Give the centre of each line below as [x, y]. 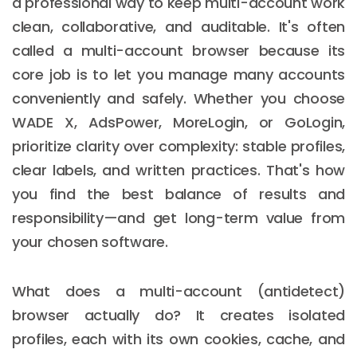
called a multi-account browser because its [178, 50]
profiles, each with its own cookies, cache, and [178, 339]
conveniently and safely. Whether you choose [178, 98]
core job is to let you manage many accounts [178, 74]
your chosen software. [90, 241]
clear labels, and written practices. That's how [178, 170]
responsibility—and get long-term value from [178, 218]
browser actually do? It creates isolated [178, 315]
